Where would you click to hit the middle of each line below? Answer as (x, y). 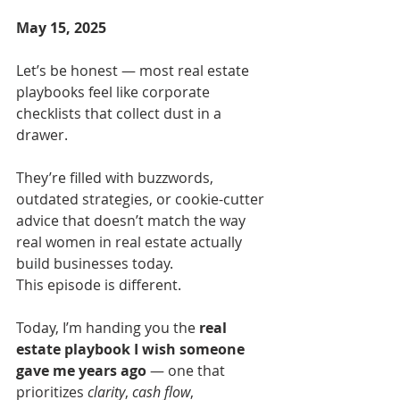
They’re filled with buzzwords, (117, 177)
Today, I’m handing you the (108, 327)
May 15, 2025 (61, 27)
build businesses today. (95, 263)
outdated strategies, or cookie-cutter (142, 199)
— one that (187, 370)
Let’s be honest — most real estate (134, 70)
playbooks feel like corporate (115, 92)
